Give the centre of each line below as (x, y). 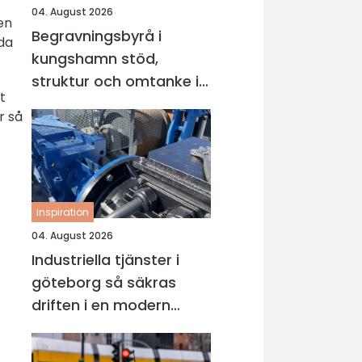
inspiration (63, 212)
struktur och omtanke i (115, 81)
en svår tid (70, 104)
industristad (76, 328)
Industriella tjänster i (105, 260)
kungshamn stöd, (76, 59)
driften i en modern (101, 305)
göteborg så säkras (68, 282)
